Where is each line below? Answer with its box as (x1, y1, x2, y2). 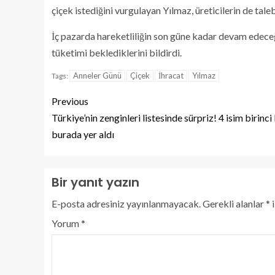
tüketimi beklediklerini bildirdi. (52, 47, 182, 59)
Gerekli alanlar (203, 198, 266, 210)
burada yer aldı (52, 128, 114, 141)
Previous (52, 95, 88, 107)
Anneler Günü (73, 71, 122, 81)
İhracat (158, 71, 184, 81)
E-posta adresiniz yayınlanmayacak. (52, 198, 201, 210)
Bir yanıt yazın (52, 174, 139, 192)
